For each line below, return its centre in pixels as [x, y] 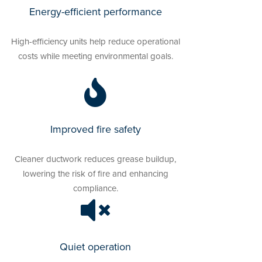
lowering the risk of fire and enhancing [95, 173]
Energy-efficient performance [95, 11]
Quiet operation [96, 246]
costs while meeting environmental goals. [95, 56]
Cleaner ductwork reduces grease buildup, [96, 158]
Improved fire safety [95, 129]
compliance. [95, 188]
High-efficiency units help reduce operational [95, 41]
